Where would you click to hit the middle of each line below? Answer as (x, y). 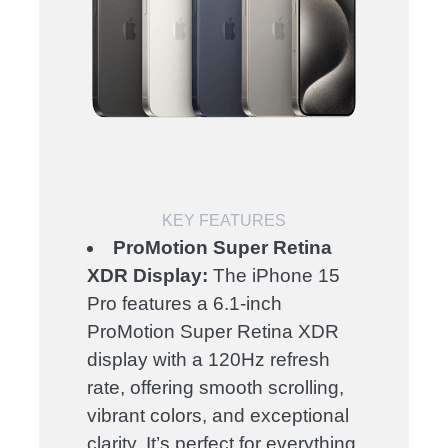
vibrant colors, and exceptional (218, 416)
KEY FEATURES (224, 221)
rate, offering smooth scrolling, (216, 388)
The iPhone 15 (274, 276)
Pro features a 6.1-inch (185, 304)
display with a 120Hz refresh (209, 360)
